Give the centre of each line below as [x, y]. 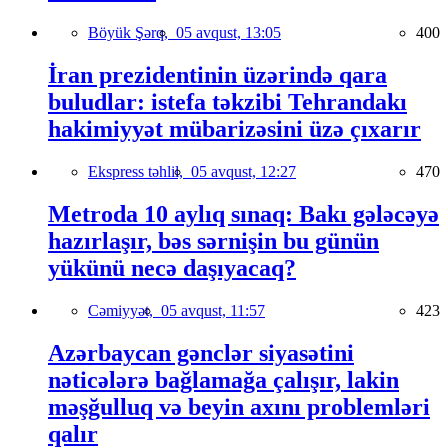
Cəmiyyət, [124, 310]
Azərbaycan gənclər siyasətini [201, 352]
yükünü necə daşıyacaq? [172, 268]
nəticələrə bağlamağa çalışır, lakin [223, 379]
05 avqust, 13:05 [228, 33]
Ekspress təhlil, [139, 172]
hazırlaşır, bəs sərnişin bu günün [213, 241]
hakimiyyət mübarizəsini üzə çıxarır [234, 129]
